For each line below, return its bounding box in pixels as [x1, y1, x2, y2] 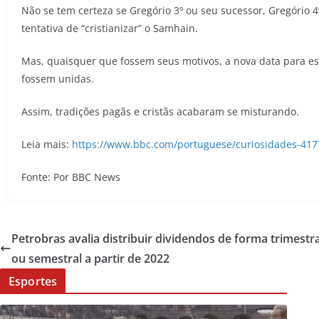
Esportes [9, 273, 58, 290]
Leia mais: [21, 137, 72, 152]
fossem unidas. [21, 72, 94, 86]
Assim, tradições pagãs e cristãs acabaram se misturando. [21, 105, 299, 119]
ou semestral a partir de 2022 [11, 251, 169, 267]
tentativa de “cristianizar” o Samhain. [21, 21, 198, 36]
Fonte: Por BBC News [21, 170, 120, 184]
